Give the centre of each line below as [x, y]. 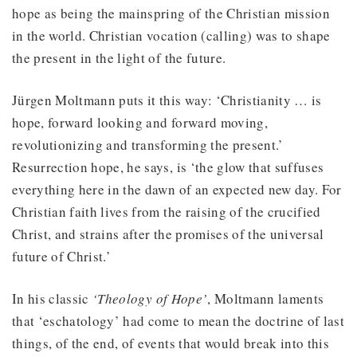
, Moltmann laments [266, 298]
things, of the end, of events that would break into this [171, 343]
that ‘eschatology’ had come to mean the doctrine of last [178, 320]
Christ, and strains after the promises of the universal [168, 233]
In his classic [53, 298]
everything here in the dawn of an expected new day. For [177, 189]
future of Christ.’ [62, 256]
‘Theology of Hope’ [150, 298]
